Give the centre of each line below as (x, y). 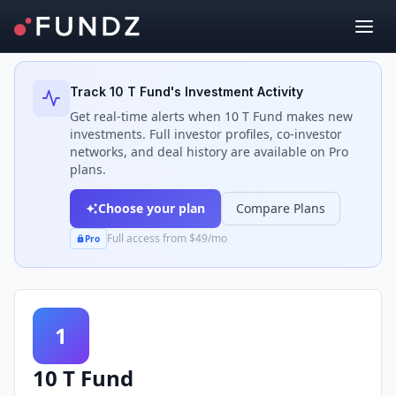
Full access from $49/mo (167, 238)
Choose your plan (152, 208)
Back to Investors (82, 30)
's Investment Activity (237, 91)
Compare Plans (281, 208)
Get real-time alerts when (147, 116)
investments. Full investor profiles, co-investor (206, 134)
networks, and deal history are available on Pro (209, 152)
